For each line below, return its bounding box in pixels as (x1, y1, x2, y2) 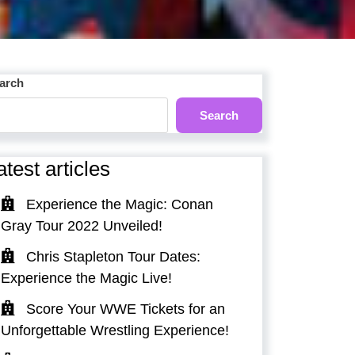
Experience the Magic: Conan (26, 197, 213, 213)
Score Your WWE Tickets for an (26, 301, 225, 318)
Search (200, 108, 239, 122)
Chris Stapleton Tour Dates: (26, 249, 200, 265)
